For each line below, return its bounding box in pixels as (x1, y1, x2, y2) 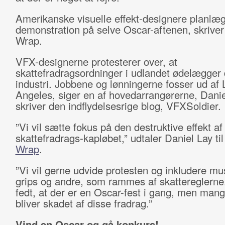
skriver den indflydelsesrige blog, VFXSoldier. (15, 98, 224, 113)
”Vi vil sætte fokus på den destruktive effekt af (15, 120, 222, 134)
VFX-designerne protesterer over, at (15, 54, 177, 69)
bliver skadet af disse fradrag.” (15, 196, 155, 210)
